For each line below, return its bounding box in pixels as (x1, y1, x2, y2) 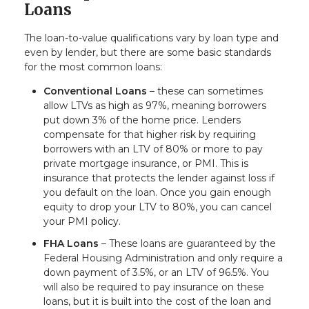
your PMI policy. (43, 215, 121, 228)
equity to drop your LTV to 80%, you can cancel (43, 201, 272, 214)
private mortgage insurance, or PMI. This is (43, 157, 248, 170)
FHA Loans (43, 237, 99, 250)
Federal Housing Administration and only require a (43, 251, 283, 264)
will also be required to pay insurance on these (43, 280, 264, 293)
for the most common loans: (24, 61, 162, 74)
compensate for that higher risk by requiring (43, 128, 256, 141)
